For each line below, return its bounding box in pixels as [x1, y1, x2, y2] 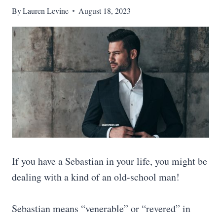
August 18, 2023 [78, 5, 131, 16]
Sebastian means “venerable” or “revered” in [12, 202, 190, 215]
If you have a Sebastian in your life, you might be [12, 154, 207, 168]
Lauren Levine [23, 5, 69, 16]
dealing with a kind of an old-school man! [12, 170, 180, 184]
